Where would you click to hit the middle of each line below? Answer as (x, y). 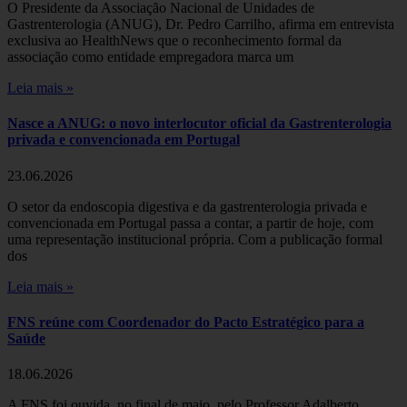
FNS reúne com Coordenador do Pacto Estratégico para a (186, 322)
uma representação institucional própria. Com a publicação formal (195, 239)
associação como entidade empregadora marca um (150, 57)
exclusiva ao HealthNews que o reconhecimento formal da (174, 41)
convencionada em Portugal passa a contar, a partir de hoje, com (190, 223)
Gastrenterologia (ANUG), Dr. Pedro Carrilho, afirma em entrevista (201, 25)
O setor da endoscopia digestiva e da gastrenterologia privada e (187, 206)
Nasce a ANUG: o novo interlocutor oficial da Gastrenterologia (199, 124)
